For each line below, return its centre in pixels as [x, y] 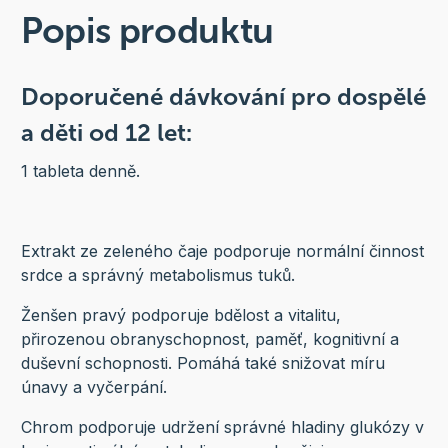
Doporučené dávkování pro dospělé [223, 97]
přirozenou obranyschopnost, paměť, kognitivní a [209, 339]
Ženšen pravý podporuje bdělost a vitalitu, [180, 315]
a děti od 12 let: [106, 133]
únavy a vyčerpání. [93, 387]
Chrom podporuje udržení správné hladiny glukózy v [222, 427]
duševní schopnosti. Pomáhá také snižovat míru [202, 363]
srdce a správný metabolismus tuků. [157, 275]
